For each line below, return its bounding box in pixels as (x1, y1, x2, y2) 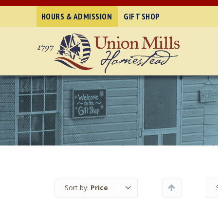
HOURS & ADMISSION (41, 11, 112, 22)
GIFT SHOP (124, 11, 160, 22)
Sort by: (65, 182, 91, 192)
